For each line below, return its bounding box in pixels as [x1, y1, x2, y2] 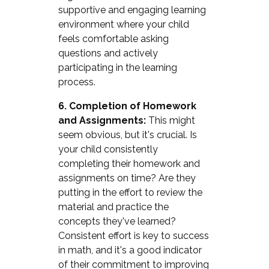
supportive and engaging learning [58, 4, 206, 16]
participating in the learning [58, 61, 177, 73]
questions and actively [58, 47, 158, 59]
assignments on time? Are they [58, 172, 196, 184]
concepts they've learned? [58, 215, 176, 227]
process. [58, 76, 95, 88]
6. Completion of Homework [58, 100, 196, 112]
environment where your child [58, 18, 189, 30]
